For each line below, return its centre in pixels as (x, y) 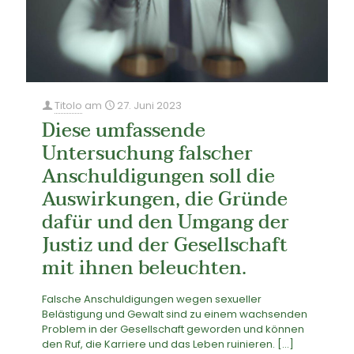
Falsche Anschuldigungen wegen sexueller (152, 299)
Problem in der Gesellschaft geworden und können (173, 329)
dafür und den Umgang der (166, 222)
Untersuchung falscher (147, 153)
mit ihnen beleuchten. (144, 268)
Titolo (68, 105)
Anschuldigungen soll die (158, 176)
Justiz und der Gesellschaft (165, 245)
